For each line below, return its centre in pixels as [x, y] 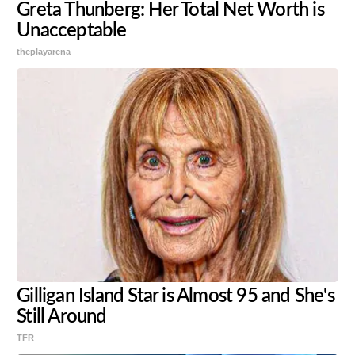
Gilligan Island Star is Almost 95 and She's [176, 296]
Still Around [62, 317]
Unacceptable [72, 31]
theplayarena [44, 51]
